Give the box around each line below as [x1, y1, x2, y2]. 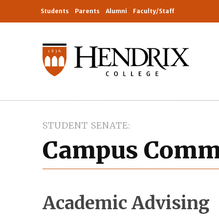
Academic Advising [43, 192, 210, 215]
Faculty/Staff [133, 7, 175, 15]
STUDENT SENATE [43, 120, 129, 131]
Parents [75, 7, 100, 15]
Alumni [106, 7, 127, 15]
